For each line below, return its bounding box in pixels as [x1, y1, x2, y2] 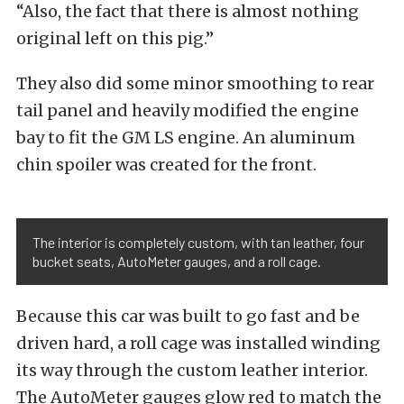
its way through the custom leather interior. [16, 360, 368, 381]
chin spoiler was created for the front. [16, 154, 317, 176]
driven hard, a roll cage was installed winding [16, 333, 381, 354]
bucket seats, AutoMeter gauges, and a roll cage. [32, 252, 321, 271]
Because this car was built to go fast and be [16, 306, 360, 327]
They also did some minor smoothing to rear [16, 73, 374, 95]
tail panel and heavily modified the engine [16, 100, 359, 122]
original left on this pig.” [16, 28, 214, 50]
